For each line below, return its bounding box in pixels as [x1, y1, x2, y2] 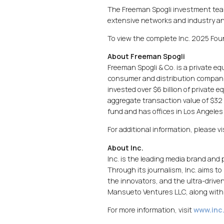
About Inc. [107, 142, 144, 152]
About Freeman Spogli [107, 51, 185, 61]
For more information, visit [107, 204, 194, 214]
